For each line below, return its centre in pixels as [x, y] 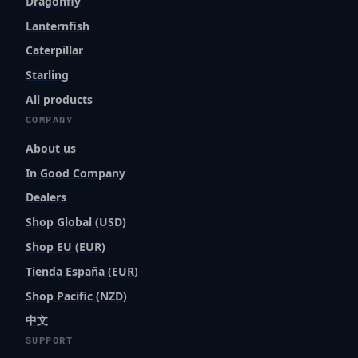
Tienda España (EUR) [82, 271]
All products [59, 99]
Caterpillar [54, 50]
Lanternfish [58, 26]
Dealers [46, 197]
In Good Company [76, 173]
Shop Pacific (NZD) [76, 296]
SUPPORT [50, 342]
